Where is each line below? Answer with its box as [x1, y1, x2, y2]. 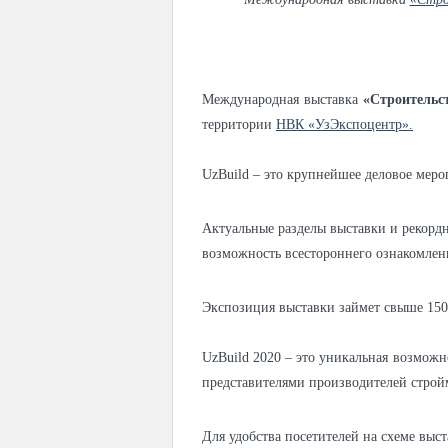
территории [202, 117, 276, 132]
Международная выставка [202, 92, 363, 107]
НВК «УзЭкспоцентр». [276, 117, 413, 132]
